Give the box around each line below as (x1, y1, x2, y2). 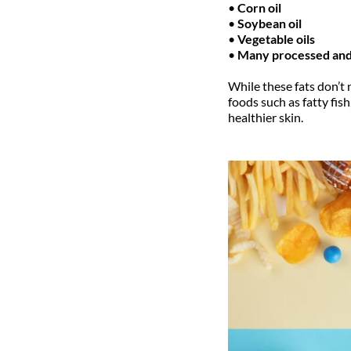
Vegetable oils (237, 31, 315, 46)
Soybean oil (237, 15, 302, 31)
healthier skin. (227, 109, 303, 125)
